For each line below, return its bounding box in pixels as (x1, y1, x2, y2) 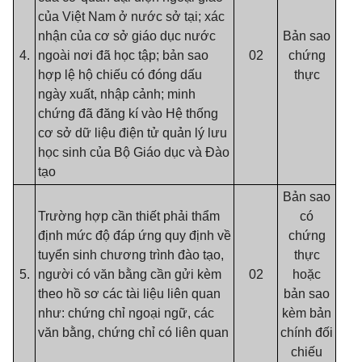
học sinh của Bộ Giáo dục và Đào (38, 145, 229, 159)
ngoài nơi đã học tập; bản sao (38, 48, 208, 62)
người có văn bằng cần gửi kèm (38, 267, 221, 281)
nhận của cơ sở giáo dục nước (38, 29, 216, 43)
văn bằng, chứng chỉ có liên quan (38, 326, 229, 339)
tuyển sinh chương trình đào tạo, (38, 248, 224, 262)
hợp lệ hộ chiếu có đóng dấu (38, 68, 202, 82)
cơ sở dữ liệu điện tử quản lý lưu (38, 126, 227, 140)
